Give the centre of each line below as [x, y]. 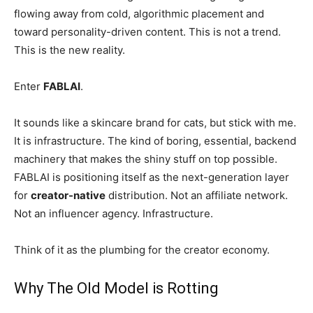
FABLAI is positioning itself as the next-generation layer [152, 177]
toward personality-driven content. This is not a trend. [147, 32]
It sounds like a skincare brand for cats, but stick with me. [155, 123]
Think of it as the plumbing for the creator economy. [142, 250]
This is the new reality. [70, 50]
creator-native [68, 195]
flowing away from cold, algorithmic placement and [139, 14]
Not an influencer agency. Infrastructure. [114, 213]
